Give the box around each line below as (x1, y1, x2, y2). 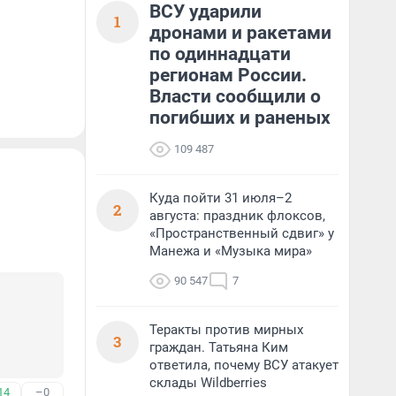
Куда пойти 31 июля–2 (149, 190, 292, 206)
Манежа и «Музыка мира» (149, 243, 312, 259)
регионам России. (149, 65, 307, 86)
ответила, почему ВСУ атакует (149, 357, 339, 373)
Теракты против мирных (149, 322, 303, 338)
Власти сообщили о (149, 86, 321, 107)
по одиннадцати (149, 43, 291, 65)
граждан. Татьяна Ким (149, 339, 288, 355)
